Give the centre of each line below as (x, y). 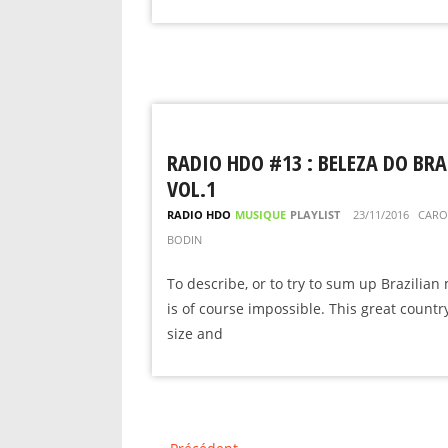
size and (195, 333)
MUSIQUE (260, 214)
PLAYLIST (315, 214)
